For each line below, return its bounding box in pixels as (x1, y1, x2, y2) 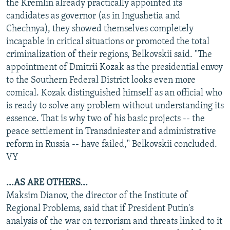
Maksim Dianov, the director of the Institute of (6, 190, 188, 201)
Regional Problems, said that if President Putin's (6, 203, 194, 214)
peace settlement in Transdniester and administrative (6, 126, 216, 137)
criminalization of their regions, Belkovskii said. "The (6, 49, 212, 60)
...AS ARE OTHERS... (6, 178, 88, 188)
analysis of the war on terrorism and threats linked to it (6, 216, 222, 226)
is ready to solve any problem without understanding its (6, 101, 224, 111)
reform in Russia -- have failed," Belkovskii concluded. (6, 139, 217, 149)
